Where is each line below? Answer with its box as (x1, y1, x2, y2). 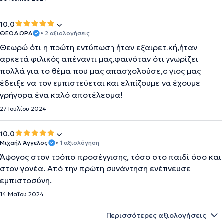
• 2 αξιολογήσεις (40, 29, 90, 37)
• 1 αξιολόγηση (55, 139, 99, 146)
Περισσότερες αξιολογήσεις (106, 211, 206, 220)
